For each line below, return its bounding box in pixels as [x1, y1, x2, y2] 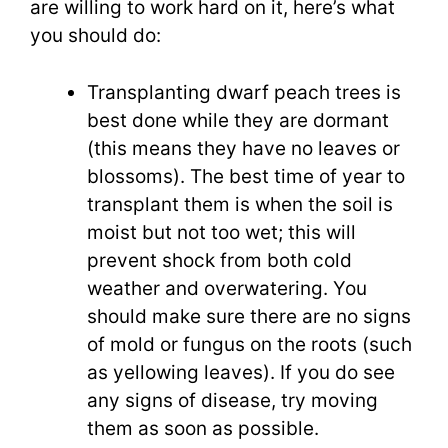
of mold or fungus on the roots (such [87, 332, 412, 356]
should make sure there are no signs [87, 304, 411, 328]
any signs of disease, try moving [87, 388, 378, 412]
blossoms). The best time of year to [87, 164, 405, 188]
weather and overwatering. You [87, 276, 367, 300]
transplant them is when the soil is [87, 192, 393, 216]
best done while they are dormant [87, 108, 389, 132]
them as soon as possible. [87, 416, 319, 440]
